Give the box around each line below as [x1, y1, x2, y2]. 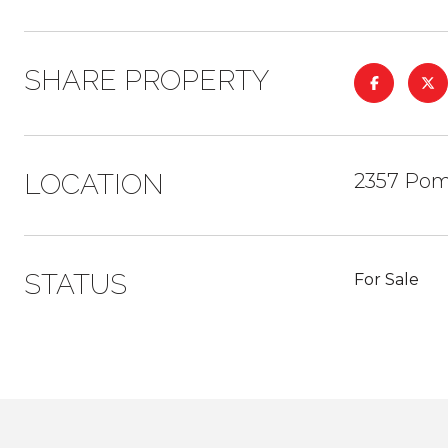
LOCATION [24, 168, 164, 201]
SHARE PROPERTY [24, 64, 270, 97]
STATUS [24, 268, 127, 301]
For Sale [354, 270, 419, 289]
